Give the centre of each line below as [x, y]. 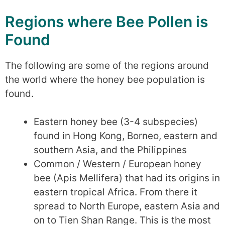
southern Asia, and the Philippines [110, 150]
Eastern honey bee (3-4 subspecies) [116, 122]
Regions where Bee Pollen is [106, 21]
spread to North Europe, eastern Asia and [127, 206]
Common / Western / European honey [118, 164]
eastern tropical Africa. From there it [116, 192]
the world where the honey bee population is [105, 79]
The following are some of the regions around [107, 65]
